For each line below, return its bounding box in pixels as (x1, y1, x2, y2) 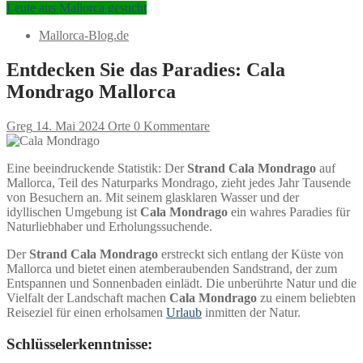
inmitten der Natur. (202, 305, 301, 319)
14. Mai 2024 (36, 118, 105, 133)
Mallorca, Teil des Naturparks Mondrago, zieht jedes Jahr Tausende (6, 175, 351, 190)
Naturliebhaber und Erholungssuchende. (6, 219, 212, 233)
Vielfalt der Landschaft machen (6, 290, 169, 305)
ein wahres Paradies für (228, 204, 350, 219)
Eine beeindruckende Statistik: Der (6, 160, 187, 175)
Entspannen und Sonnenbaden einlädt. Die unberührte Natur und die (6, 275, 357, 290)
